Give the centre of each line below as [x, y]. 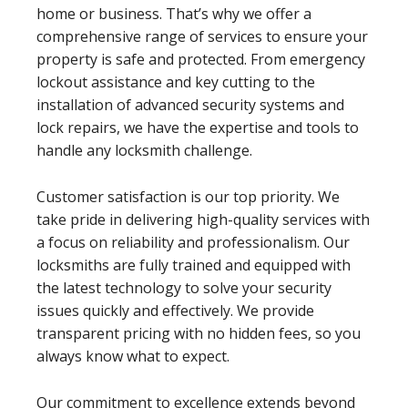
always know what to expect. [133, 356]
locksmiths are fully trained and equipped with [194, 265]
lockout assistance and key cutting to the [176, 82]
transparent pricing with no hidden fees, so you [199, 333]
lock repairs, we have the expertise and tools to [198, 127]
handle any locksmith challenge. [144, 150]
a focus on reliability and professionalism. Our [193, 242]
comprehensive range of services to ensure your [202, 36]
